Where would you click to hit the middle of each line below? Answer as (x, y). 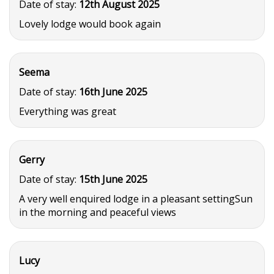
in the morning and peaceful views (98, 212)
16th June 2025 (113, 92)
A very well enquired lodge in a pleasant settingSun (136, 199)
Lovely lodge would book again (90, 24)
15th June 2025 (113, 179)
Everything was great (68, 111)
